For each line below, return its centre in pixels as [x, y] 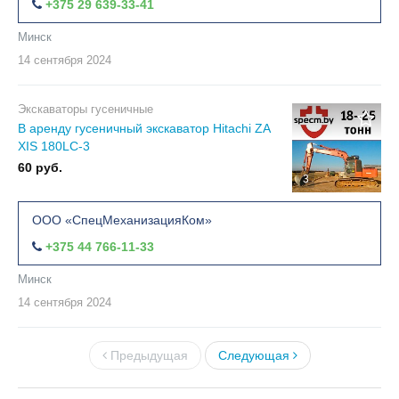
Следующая [255, 355]
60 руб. [40, 167]
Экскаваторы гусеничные [85, 109]
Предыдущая [147, 355]
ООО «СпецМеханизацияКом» [122, 220]
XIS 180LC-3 [54, 146]
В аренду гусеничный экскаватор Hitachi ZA [144, 128]
